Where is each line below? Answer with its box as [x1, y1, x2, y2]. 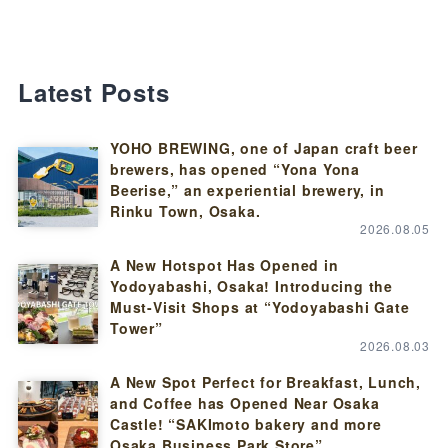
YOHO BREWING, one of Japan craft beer [109, 138, 418, 159]
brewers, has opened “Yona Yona [109, 159, 360, 180]
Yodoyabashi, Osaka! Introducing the [109, 276, 393, 297]
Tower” [109, 318, 163, 339]
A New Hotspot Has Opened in [109, 255, 339, 276]
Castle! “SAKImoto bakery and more [109, 414, 382, 435]
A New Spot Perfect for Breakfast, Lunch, [109, 372, 421, 393]
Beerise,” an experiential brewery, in [109, 180, 385, 201]
